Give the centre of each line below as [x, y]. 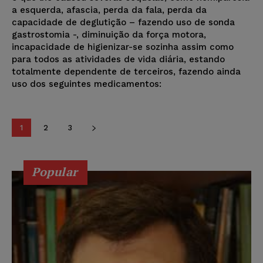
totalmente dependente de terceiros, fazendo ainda [126, 71]
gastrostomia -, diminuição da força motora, [109, 34]
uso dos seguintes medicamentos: [87, 84]
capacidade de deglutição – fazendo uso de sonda [123, 22]
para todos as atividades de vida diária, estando [118, 59]
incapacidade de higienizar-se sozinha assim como [123, 47]
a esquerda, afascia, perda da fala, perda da [109, 10]
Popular [55, 171]
